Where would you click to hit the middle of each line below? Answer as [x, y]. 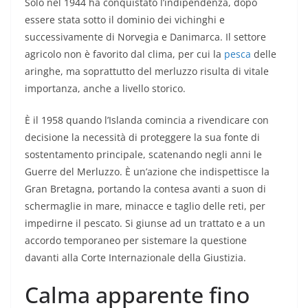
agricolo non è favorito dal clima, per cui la [124, 54]
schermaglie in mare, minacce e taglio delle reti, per [145, 206]
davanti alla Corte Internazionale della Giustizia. [135, 257]
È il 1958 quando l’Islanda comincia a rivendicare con [147, 120]
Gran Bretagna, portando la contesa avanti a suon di [145, 188]
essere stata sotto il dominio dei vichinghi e [125, 19]
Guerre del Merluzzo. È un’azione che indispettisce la [147, 171]
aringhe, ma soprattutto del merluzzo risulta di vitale [147, 71]
